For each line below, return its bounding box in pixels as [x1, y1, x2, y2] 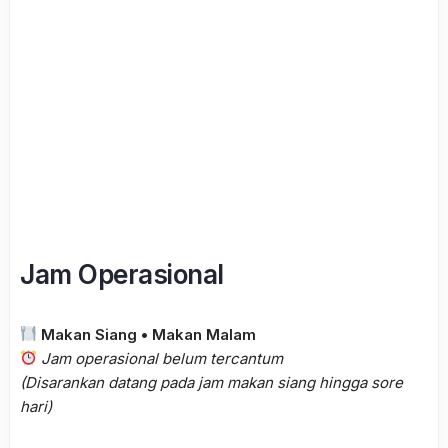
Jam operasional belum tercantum [41, 348, 284, 368]
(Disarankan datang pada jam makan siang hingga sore [20, 372, 403, 392]
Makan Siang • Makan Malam [41, 324, 257, 344]
